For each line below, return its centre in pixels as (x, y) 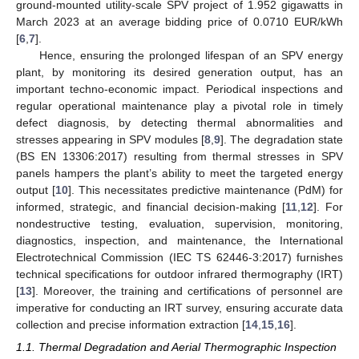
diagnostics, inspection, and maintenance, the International (179, 240)
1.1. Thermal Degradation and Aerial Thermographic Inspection (176, 347)
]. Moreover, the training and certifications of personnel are (188, 290)
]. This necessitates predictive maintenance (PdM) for (206, 190)
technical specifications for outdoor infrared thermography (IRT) (179, 274)
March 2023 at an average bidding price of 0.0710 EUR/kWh (179, 21)
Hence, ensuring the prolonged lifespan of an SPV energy (191, 55)
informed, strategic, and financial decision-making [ (151, 206)
